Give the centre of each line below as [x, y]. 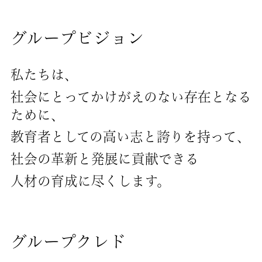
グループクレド [68, 241]
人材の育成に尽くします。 [90, 181]
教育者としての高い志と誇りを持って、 [130, 137]
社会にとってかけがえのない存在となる [131, 96]
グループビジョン [77, 38]
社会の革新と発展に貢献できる [104, 159]
